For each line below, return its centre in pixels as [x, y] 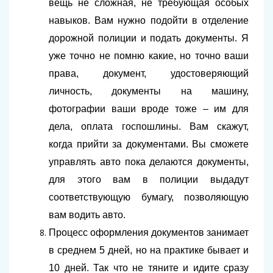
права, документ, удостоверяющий [149, 74]
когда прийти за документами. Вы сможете [149, 144]
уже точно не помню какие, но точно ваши [149, 56]
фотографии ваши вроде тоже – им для [149, 109]
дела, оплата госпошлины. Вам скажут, [149, 127]
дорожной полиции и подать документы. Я [149, 38]
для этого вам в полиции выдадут [149, 180]
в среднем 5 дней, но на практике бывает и [149, 250]
